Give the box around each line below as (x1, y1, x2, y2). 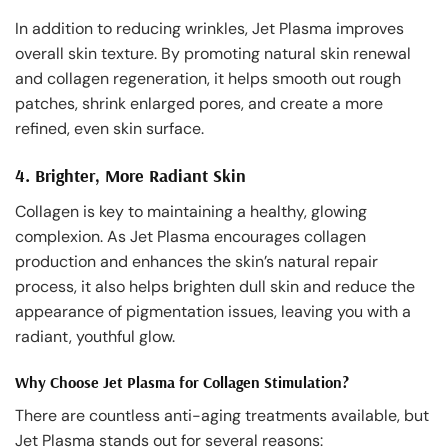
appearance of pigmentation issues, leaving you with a (15, 301, 411, 323)
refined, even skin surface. (15, 118, 204, 140)
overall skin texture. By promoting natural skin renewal (15, 43, 411, 65)
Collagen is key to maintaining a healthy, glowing (15, 201, 367, 223)
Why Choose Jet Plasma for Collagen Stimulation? (15, 371, 349, 392)
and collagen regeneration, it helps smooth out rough (15, 68, 401, 90)
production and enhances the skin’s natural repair (15, 251, 378, 273)
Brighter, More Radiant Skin (35, 164, 246, 188)
